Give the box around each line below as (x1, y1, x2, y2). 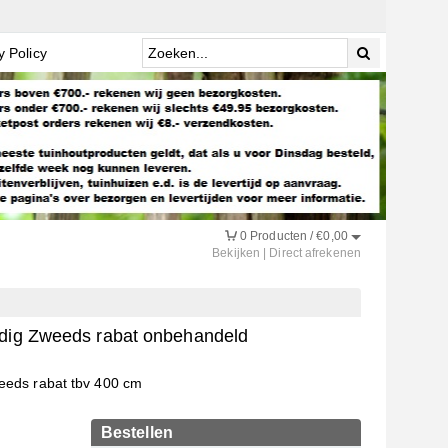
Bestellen (100, 424, 173, 441)
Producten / (250, 229, 317, 243)
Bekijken (212, 246, 261, 260)
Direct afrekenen (269, 246, 361, 260)
